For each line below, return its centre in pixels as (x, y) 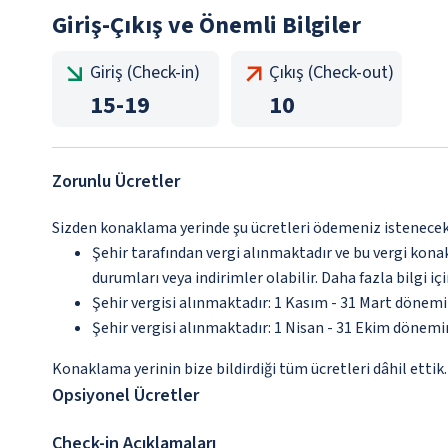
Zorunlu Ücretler (116, 181)
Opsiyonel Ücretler (125, 395)
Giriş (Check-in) (145, 72)
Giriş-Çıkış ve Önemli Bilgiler (206, 25)
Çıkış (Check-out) (331, 72)
